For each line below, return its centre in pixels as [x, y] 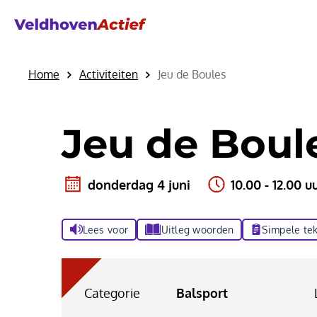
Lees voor [105, 229]
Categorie [112, 293]
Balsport [202, 293]
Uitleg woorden [197, 229]
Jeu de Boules [192, 74]
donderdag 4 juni [139, 184]
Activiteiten [109, 74]
